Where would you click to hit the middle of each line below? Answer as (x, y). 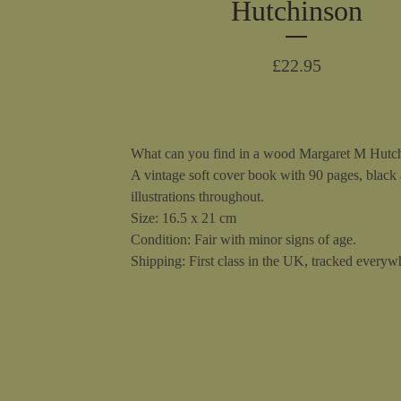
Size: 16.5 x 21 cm (183, 218)
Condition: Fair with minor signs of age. (243, 239)
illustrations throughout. (197, 196)
